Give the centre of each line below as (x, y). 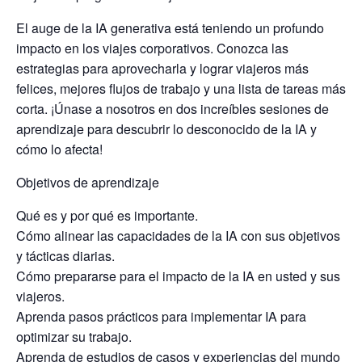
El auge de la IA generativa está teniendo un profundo (170, 28)
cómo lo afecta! (59, 149)
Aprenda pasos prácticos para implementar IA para (161, 316)
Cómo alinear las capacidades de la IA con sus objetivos (178, 236)
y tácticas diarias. (65, 256)
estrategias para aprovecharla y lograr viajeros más (162, 68)
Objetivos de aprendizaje (88, 182)
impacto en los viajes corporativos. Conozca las (152, 48)
